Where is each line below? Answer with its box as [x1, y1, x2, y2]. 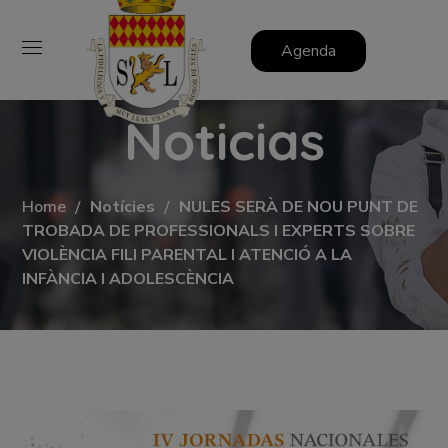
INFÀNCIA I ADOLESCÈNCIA [22, 267, 235, 290]
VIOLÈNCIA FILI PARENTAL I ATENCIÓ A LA [22, 243, 353, 266]
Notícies [90, 195, 156, 218]
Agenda [280, 39, 336, 62]
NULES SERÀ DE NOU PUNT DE [179, 195, 419, 218]
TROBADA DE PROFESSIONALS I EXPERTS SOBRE [22, 219, 416, 242]
